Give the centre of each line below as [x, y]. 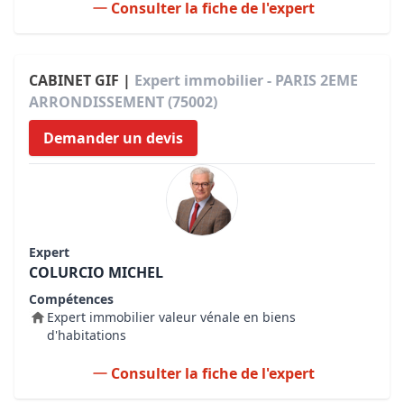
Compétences [71, 299]
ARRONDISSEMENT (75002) [123, 102]
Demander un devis [113, 138]
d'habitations [87, 335]
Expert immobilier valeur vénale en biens [171, 317]
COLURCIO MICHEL [96, 272]
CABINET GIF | [82, 80]
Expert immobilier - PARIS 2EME [246, 80]
